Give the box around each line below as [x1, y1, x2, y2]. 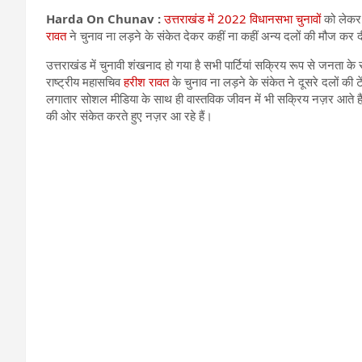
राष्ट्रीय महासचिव [46, 73, 120, 90]
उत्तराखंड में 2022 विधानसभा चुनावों [164, 10, 321, 27]
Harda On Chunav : [46, 10, 161, 27]
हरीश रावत [120, 73, 169, 90]
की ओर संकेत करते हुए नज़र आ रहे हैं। [46, 107, 213, 124]
